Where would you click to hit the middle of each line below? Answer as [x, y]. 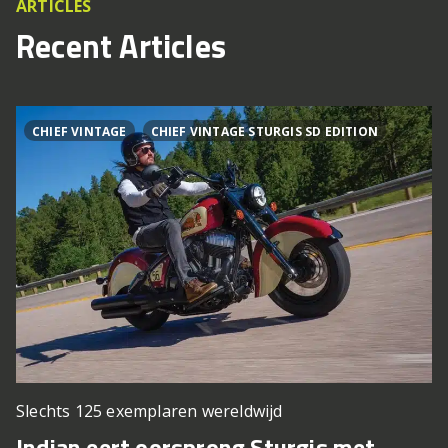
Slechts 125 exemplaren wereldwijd [149, 411]
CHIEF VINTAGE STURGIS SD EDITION [264, 131]
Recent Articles [121, 45]
